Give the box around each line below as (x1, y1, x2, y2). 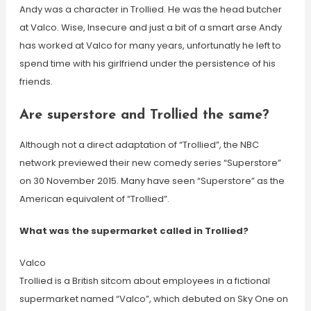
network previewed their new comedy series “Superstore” (19, 156, 281, 169)
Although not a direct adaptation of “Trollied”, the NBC (19, 138, 259, 151)
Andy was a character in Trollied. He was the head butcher (19, 3, 282, 16)
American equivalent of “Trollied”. (19, 192, 169, 205)
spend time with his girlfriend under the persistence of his (19, 57, 276, 70)
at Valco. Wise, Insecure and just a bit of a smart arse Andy (19, 21, 282, 34)
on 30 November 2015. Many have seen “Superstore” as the (19, 174, 285, 187)
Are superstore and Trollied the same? (19, 108, 269, 122)
